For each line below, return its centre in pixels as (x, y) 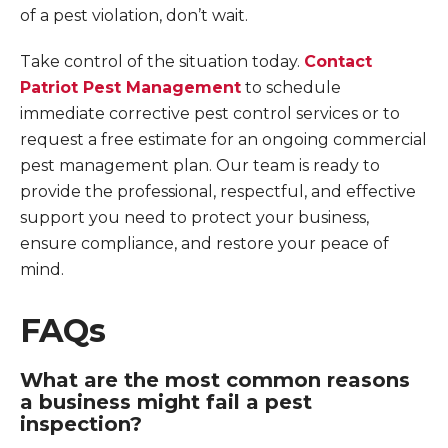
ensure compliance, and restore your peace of (204, 243)
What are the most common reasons (215, 380)
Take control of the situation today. (162, 61)
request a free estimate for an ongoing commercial (223, 139)
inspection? (81, 424)
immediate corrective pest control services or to (210, 113)
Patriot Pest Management (130, 87)
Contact (338, 61)
